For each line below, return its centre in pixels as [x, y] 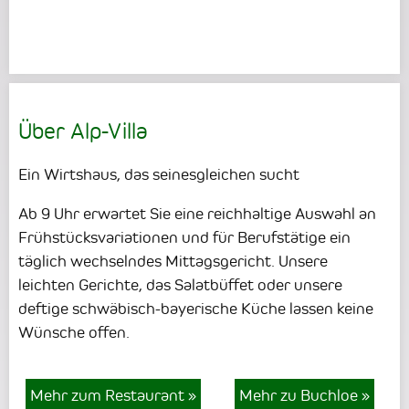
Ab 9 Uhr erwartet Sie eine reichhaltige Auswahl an [197, 214]
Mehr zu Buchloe [300, 395]
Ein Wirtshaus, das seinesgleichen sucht [159, 174]
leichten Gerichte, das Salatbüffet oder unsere [180, 285]
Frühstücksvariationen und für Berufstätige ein [184, 238]
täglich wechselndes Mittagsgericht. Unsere [173, 262]
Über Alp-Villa [83, 132]
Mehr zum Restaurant [110, 395]
